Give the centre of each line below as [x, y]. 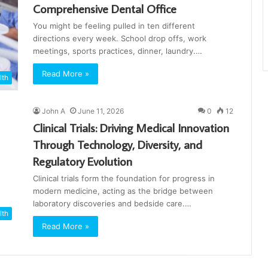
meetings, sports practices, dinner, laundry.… [118, 51]
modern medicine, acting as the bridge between [123, 191]
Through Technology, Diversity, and [118, 144]
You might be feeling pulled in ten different [114, 26]
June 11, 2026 [101, 111]
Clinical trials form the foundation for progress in [124, 179]
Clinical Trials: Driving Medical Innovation [131, 128]
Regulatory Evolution [83, 161]
